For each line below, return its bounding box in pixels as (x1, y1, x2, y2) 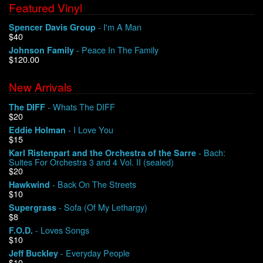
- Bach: (196, 146, 225, 159)
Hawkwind (9, 178, 50, 190)
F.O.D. (9, 224, 33, 236)
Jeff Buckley (9, 247, 58, 259)
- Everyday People (58, 246, 130, 259)
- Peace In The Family (74, 43, 159, 56)
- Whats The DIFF (45, 100, 115, 113)
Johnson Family (9, 44, 74, 56)
